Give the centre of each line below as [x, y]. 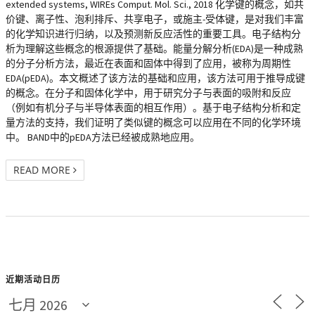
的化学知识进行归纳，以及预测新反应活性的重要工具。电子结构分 [153, 34]
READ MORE [43, 170]
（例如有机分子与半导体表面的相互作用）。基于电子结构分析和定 [153, 108]
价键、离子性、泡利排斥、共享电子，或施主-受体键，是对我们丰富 [155, 19]
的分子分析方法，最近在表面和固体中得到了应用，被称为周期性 [148, 63]
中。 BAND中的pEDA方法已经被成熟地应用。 [103, 137]
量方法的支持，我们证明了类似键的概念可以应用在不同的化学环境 [153, 122]
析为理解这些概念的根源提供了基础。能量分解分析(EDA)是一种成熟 [154, 49]
